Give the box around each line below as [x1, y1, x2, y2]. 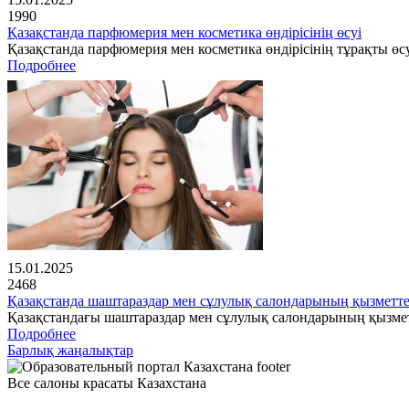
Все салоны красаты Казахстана [7, 375, 206, 392]
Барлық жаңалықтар [7, 342, 133, 359]
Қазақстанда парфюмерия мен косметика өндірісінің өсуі [7, 25, 362, 41]
